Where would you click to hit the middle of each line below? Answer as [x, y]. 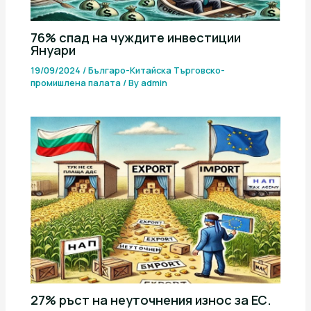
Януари [53, 50]
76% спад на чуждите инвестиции [136, 37]
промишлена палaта [76, 82]
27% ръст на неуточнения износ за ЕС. [151, 300]
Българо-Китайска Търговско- [157, 70]
